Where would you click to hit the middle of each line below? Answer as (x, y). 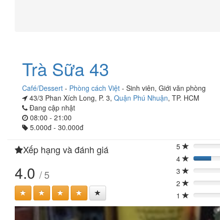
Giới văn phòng (182, 88)
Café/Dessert (42, 88)
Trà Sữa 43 (66, 69)
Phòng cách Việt (95, 88)
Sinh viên (140, 88)
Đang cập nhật (51, 108)
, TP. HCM (184, 98)
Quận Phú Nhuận (141, 98)
